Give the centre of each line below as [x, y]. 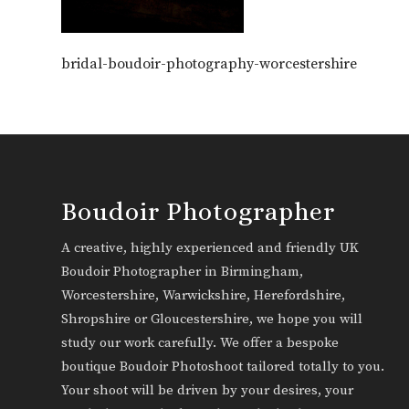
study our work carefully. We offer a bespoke [200, 343]
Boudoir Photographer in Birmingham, [182, 272]
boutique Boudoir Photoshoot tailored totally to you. [223, 367]
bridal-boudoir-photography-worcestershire [209, 64]
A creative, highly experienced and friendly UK [210, 248]
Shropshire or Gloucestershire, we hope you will [212, 320]
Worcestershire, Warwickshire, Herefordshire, [203, 296]
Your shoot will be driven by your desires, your [207, 391]
